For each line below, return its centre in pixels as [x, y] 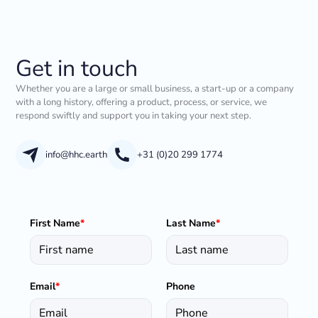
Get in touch [77, 69]
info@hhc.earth [76, 154]
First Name [55, 223]
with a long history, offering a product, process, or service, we [142, 103]
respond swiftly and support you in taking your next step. [134, 116]
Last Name [191, 223]
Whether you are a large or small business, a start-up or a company [155, 89]
